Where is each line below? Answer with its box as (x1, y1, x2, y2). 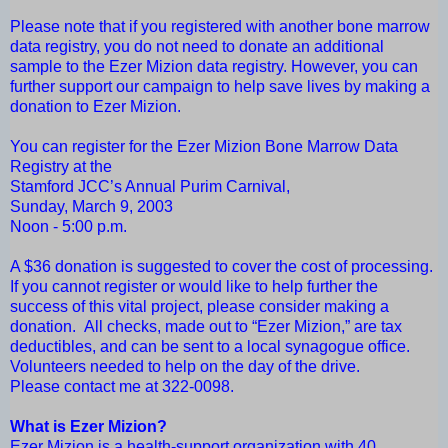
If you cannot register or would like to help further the (10, 278, 378, 296)
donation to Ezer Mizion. (10, 98, 181, 116)
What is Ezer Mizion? (10, 418, 167, 436)
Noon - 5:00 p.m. (10, 218, 131, 236)
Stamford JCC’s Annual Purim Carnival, (10, 178, 290, 196)
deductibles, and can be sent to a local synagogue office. (10, 338, 410, 356)
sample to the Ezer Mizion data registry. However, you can (10, 58, 418, 76)
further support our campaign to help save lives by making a (10, 78, 430, 96)
